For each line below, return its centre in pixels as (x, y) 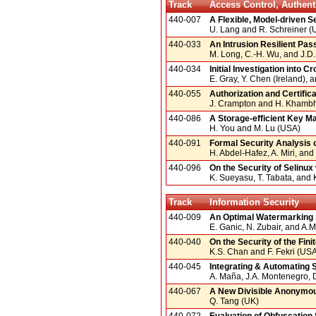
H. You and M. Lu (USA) (255, 128)
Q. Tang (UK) (234, 301)
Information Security (255, 202)
